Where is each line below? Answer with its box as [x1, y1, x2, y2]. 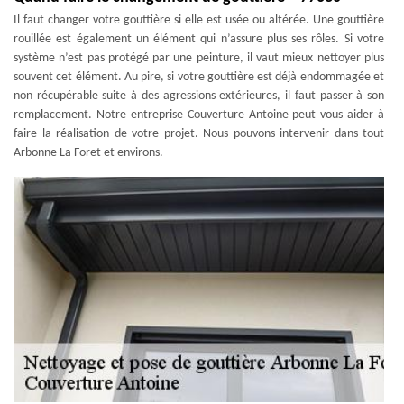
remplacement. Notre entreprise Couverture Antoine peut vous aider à [14, 108, 384, 122]
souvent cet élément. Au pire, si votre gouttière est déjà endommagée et [14, 70, 384, 84]
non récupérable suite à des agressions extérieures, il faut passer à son [14, 89, 384, 103]
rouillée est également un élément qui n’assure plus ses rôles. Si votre [14, 32, 384, 46]
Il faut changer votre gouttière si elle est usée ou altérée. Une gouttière [14, 14, 384, 27]
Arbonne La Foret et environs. [14, 146, 163, 160]
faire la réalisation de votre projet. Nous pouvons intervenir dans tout [14, 127, 384, 141]
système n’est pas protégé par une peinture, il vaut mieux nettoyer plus [14, 51, 384, 65]
